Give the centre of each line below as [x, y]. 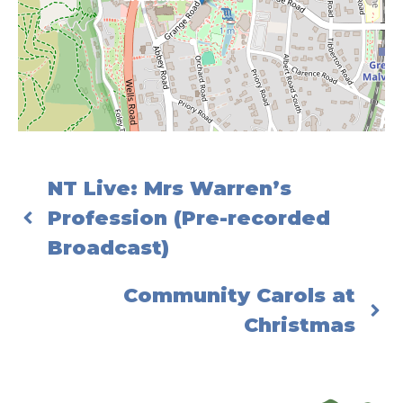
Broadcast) [108, 247]
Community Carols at [239, 295]
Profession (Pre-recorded [189, 218]
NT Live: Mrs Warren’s [170, 188]
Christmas [300, 325]
